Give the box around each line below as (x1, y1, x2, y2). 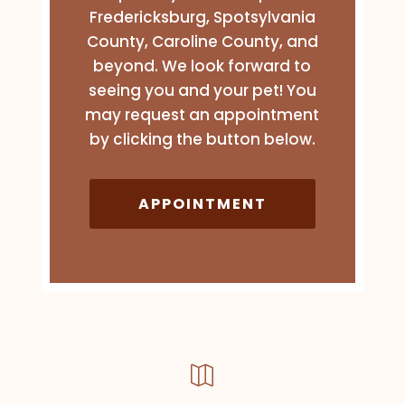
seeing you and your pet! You (88, 80, 316, 102)
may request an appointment (85, 104, 320, 127)
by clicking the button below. (89, 128, 316, 151)
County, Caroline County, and (86, 31, 318, 53)
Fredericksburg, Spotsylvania (89, 6, 316, 29)
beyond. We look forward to (93, 55, 312, 78)
